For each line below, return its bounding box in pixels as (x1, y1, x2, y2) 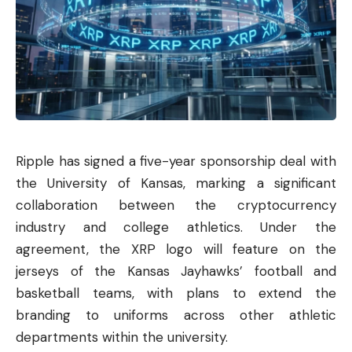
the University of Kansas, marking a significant (16, 174, 336, 192)
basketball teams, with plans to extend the (16, 284, 336, 302)
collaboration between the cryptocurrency (16, 196, 336, 214)
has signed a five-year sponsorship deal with (54, 152, 336, 170)
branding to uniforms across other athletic (16, 306, 336, 324)
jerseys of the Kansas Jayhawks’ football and (16, 262, 336, 280)
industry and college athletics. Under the (16, 218, 336, 236)
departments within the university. (16, 328, 228, 346)
